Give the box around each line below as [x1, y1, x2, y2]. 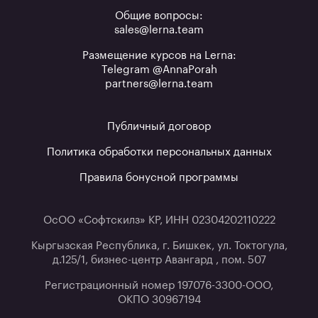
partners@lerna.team [105, 78, 213, 89]
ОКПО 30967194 [117, 294, 201, 305]
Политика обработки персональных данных [46, 146, 272, 158]
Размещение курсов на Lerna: [82, 50, 236, 61]
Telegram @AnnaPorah [101, 64, 217, 75]
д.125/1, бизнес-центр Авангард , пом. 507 [52, 254, 266, 265]
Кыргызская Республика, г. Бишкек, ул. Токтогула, [31, 240, 287, 251]
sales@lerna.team [114, 24, 204, 35]
